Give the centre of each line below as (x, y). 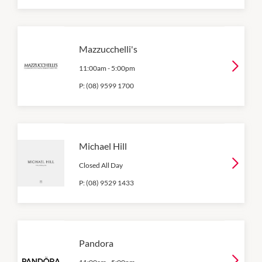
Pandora (96, 243)
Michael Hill (103, 146)
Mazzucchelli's (108, 49)
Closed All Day (101, 165)
